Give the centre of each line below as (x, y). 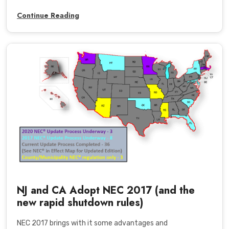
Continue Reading (48, 15)
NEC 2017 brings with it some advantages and (92, 223)
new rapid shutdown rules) (80, 202)
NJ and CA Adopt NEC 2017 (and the (106, 190)
